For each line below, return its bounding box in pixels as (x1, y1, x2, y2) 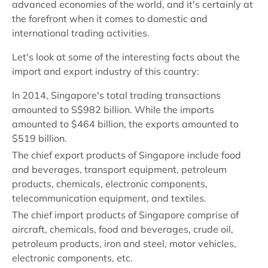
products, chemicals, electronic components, (12, 178, 208, 190)
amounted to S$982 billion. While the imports (12, 103, 214, 115)
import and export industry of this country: (12, 65, 199, 77)
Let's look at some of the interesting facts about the (12, 51, 240, 63)
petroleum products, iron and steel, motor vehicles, (12, 237, 236, 249)
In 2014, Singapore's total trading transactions (12, 89, 221, 101)
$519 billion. (12, 132, 67, 144)
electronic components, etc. (12, 252, 133, 264)
